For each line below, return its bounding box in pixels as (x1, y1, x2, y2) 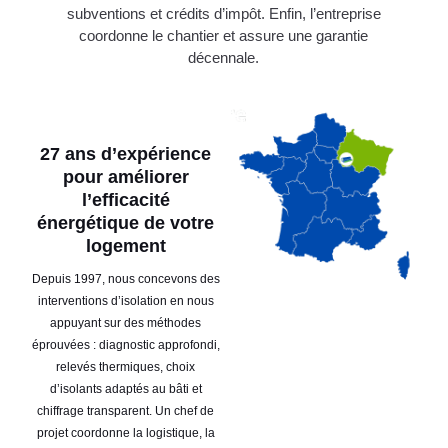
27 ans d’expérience (40, 143, 212, 164)
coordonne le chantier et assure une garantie (79, 27, 369, 45)
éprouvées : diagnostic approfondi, (31, 337, 220, 352)
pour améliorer (62, 166, 189, 187)
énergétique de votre (37, 212, 215, 233)
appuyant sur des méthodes (50, 315, 202, 330)
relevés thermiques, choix (56, 359, 196, 374)
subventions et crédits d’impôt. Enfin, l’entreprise (66, 5, 381, 23)
